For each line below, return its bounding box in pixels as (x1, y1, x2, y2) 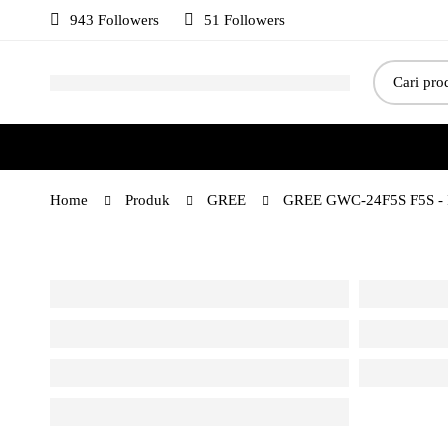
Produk (125, 192, 170, 208)
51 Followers (204, 12, 285, 28)
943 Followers (70, 12, 159, 28)
